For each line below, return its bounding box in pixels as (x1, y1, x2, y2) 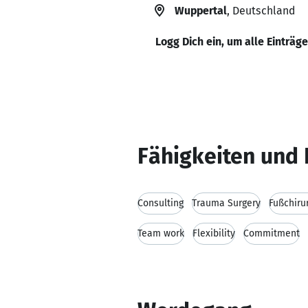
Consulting (137, 197, 184, 209)
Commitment (243, 228, 300, 239)
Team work (137, 228, 184, 239)
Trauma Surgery (192, 197, 261, 209)
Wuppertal (175, 4, 227, 17)
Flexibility (192, 228, 235, 239)
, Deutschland (227, 4, 295, 17)
